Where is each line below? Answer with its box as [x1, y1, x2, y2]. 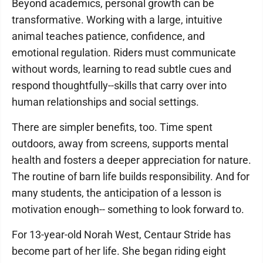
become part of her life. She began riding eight [12, 245, 226, 257]
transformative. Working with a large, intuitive [12, 14, 222, 26]
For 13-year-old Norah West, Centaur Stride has [12, 228, 231, 241]
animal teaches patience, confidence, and [12, 30, 205, 42]
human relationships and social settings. [12, 96, 199, 108]
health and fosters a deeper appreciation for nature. [12, 154, 251, 166]
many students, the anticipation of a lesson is [12, 187, 221, 199]
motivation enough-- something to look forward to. [12, 203, 244, 215]
